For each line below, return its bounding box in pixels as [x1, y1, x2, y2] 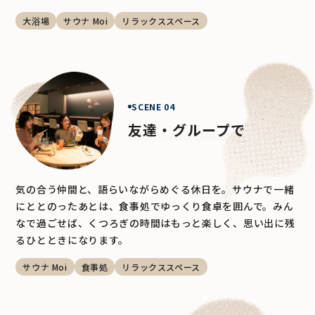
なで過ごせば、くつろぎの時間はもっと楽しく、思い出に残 [15, 216, 295, 231]
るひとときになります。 [15, 233, 129, 247]
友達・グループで [128, 120, 246, 141]
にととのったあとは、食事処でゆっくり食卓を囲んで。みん [15, 199, 294, 214]
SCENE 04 [131, 101, 175, 113]
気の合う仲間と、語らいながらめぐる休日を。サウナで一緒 [15, 182, 295, 197]
